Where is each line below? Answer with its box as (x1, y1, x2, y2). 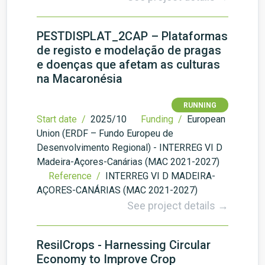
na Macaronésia (37, 72, 122, 86)
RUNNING (183, 101, 216, 109)
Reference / (49, 170, 103, 182)
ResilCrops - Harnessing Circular (37, 238, 211, 252)
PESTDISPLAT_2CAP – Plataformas (37, 29, 228, 43)
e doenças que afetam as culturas (37, 57, 220, 72)
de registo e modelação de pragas (37, 43, 221, 57)
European (187, 114, 225, 125)
